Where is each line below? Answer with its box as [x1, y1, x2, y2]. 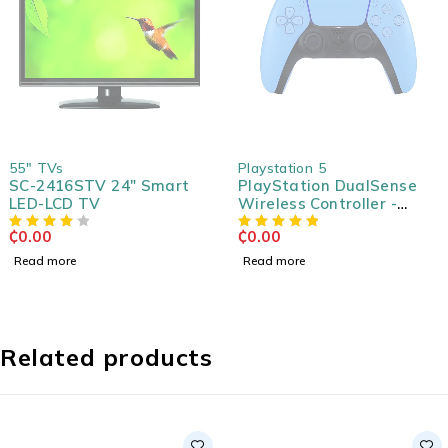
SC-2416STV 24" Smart [9, 175, 190, 195]
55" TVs [9, 158, 64, 176]
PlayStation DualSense [238, 175, 417, 195]
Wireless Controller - [238, 193, 397, 213]
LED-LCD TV [9, 193, 101, 213]
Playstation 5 [238, 158, 326, 176]
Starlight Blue [238, 211, 347, 231]
